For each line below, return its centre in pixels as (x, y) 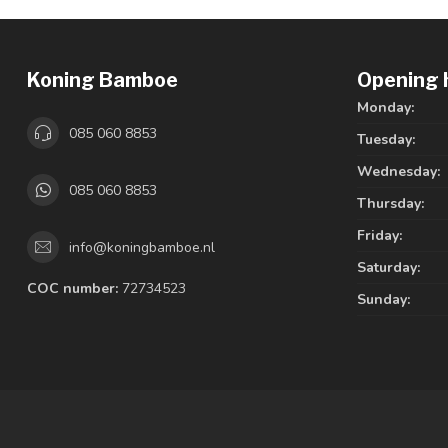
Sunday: (383, 299)
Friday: (379, 235)
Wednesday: (398, 171)
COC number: (72, 288)
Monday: (385, 107)
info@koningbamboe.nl (142, 247)
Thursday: (390, 203)
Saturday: (388, 267)
